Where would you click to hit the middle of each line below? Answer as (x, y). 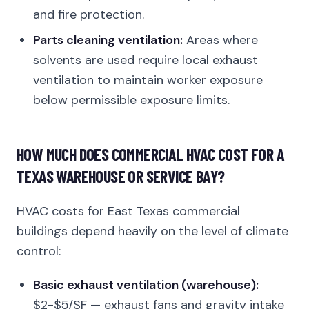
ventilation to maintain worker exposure (148, 80)
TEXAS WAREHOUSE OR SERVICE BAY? (121, 176)
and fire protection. (89, 14)
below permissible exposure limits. (131, 100)
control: (39, 251)
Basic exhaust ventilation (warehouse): (146, 285)
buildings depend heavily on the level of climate (152, 231)
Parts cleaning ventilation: (108, 40)
